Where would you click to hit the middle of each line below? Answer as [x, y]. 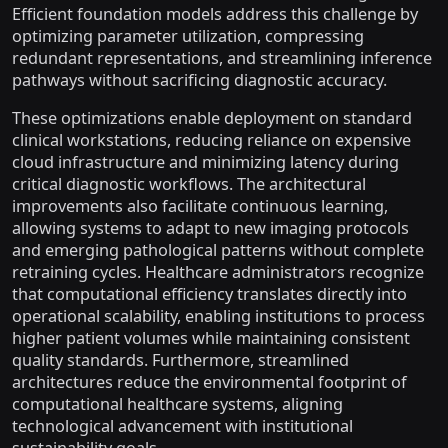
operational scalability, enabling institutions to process [218, 316]
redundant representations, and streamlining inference [222, 58]
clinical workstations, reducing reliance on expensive [211, 140]
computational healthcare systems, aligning [177, 404]
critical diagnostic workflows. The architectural [189, 184]
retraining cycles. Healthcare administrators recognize [218, 272]
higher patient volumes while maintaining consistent [211, 338]
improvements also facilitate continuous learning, [200, 206]
